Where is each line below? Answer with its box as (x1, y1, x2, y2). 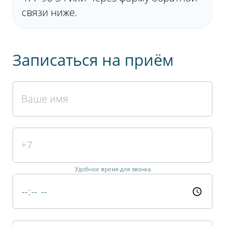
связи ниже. (21, 6, 77, 20)
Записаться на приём (13, 49, 174, 71)
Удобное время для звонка (74, 165, 151, 174)
